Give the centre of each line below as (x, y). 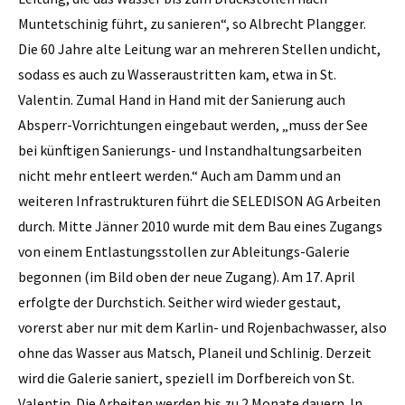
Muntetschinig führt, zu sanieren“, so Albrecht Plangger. (192, 23)
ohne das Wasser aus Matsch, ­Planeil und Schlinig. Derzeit (195, 352)
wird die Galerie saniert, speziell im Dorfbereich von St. (186, 377)
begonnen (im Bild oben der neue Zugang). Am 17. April (187, 276)
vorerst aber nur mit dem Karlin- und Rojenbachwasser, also (202, 327)
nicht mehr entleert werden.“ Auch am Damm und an (179, 175)
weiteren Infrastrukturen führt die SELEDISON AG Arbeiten (199, 200)
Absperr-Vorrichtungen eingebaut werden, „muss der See (193, 124)
